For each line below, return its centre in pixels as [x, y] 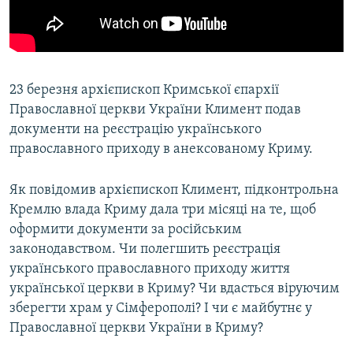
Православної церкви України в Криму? [136, 328]
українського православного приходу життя [150, 269]
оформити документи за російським [126, 229]
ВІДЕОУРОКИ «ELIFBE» [80, 15]
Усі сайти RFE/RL [78, 173]
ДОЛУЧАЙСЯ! [45, 98]
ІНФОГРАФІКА [58, 100]
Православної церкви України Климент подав [155, 110]
